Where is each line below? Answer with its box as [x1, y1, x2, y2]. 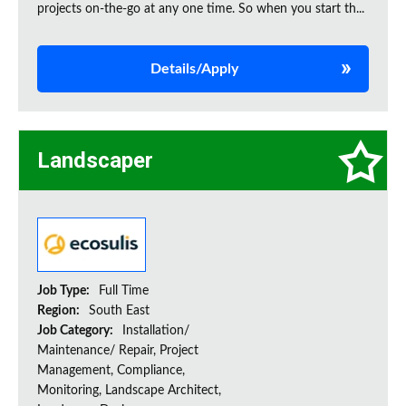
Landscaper [37, 148, 153, 174]
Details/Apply [150, 62, 238, 77]
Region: [37, 304, 82, 318]
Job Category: [37, 324, 116, 338]
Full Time [99, 285, 149, 298]
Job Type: [37, 285, 92, 298]
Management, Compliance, [37, 364, 185, 378]
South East [89, 304, 150, 318]
